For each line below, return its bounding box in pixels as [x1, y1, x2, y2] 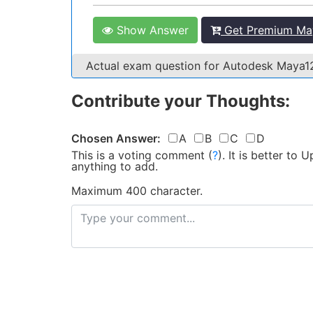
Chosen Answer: [71, 131, 161, 145]
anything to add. [71, 159, 158, 173]
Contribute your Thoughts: [71, 91, 290, 111]
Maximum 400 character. [71, 184, 203, 198]
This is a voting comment [71, 148, 205, 162]
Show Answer [113, 23, 189, 37]
